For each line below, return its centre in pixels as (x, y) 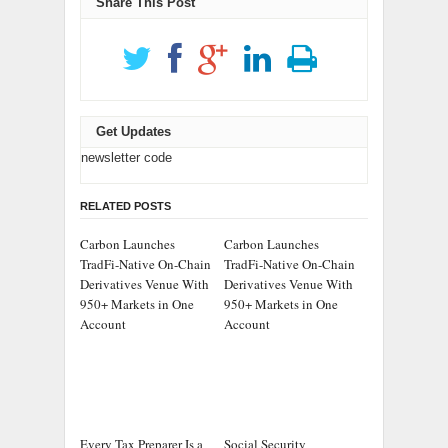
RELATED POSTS (125, 205)
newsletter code (126, 157)
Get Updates (133, 131)
